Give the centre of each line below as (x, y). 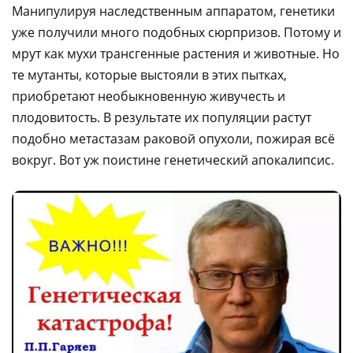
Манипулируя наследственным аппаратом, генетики (173, 11)
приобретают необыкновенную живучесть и (149, 96)
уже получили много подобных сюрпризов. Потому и (176, 32)
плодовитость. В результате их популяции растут (162, 117)
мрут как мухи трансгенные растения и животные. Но (176, 53)
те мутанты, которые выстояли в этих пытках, (149, 74)
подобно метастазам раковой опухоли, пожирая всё (173, 138)
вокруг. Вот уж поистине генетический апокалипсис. (173, 160)
